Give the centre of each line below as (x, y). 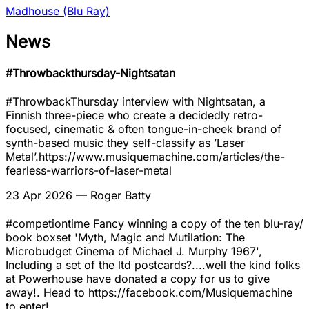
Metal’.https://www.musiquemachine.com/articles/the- (145, 157)
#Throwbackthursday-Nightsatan (90, 73)
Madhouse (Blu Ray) (58, 11)
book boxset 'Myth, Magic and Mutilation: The (125, 238)
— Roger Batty (112, 196)
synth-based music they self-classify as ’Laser (125, 143)
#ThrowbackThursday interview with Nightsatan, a (136, 102)
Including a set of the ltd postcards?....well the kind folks (153, 265)
